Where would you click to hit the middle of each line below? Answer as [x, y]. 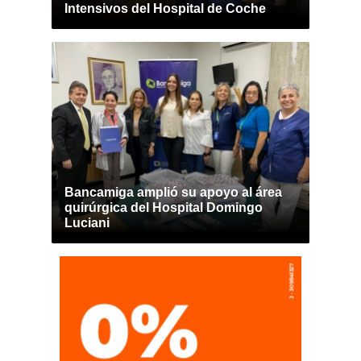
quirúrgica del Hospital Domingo [164, 207]
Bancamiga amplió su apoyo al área [173, 192]
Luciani [87, 223]
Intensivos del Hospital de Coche [165, 8]
